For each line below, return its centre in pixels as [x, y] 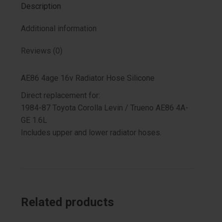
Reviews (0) [41, 51]
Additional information [58, 28]
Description [41, 6]
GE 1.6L [34, 120]
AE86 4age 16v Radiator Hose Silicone [87, 78]
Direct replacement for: [60, 95]
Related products [67, 202]
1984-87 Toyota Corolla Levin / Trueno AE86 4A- [104, 108]
